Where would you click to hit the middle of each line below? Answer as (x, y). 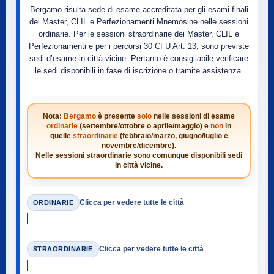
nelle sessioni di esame (193, 116)
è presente (117, 116)
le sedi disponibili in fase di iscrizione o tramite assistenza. (139, 71)
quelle (61, 136)
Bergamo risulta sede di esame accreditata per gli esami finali (139, 9)
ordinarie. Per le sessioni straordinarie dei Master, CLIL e (139, 34)
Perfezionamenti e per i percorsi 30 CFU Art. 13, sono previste (139, 46)
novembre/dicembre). (139, 146)
